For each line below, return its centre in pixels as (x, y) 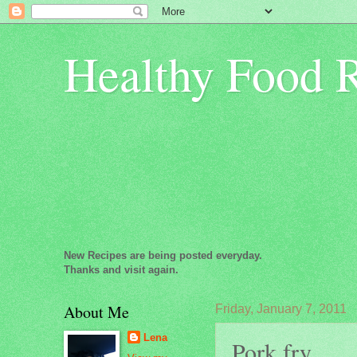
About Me (96, 312)
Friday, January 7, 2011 (281, 308)
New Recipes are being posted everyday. (163, 255)
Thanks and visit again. (121, 270)
